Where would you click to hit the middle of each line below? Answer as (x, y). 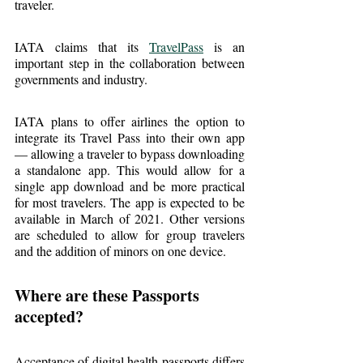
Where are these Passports (109, 295)
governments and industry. (81, 79)
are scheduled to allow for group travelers (130, 234)
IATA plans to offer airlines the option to (130, 121)
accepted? (49, 316)
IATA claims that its (82, 46)
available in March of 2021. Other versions (130, 218)
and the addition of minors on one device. (120, 250)
